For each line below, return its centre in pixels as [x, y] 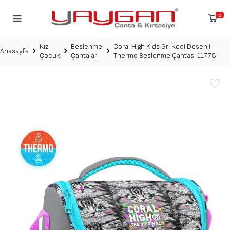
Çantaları [85, 56]
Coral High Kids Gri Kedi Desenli [162, 46]
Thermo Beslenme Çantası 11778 [165, 56]
